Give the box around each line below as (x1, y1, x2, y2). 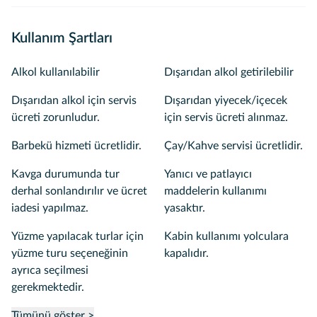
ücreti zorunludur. (11, 112, 100, 123)
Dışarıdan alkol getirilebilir (164, 67, 294, 78)
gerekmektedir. (11, 282, 84, 293)
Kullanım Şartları (11, 31, 113, 45)
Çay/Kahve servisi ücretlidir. (164, 140, 303, 151)
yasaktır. (164, 202, 205, 214)
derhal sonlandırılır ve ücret (11, 185, 147, 197)
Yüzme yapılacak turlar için (11, 231, 144, 242)
